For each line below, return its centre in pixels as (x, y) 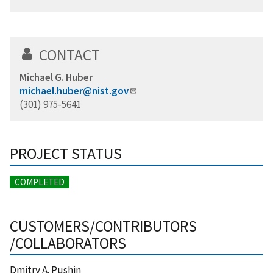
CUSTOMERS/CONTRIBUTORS (103, 226)
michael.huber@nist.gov (74, 91)
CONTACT (69, 55)
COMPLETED (40, 182)
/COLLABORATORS (68, 243)
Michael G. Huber (56, 78)
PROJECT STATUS (66, 154)
